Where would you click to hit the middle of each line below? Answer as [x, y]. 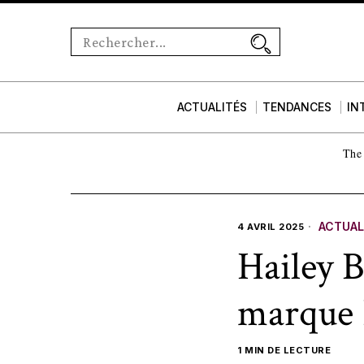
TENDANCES [297, 107]
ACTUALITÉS [212, 107]
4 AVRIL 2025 [271, 226]
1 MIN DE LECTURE [284, 350]
